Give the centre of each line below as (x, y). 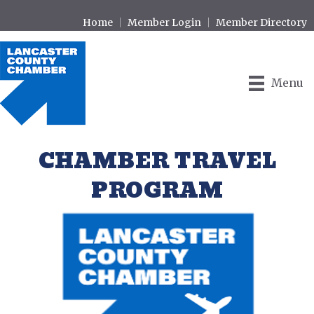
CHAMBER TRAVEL (157, 162)
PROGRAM (157, 191)
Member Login (164, 22)
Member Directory (261, 22)
